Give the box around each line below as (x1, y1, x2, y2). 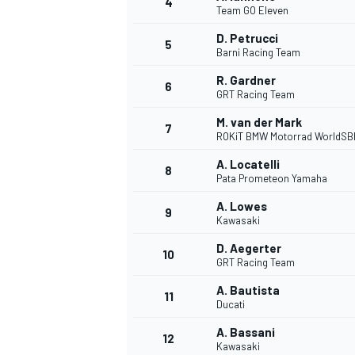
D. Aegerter (216, 241, 281, 256)
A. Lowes (216, 199, 267, 214)
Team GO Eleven (216, 4, 288, 17)
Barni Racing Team (216, 46, 300, 59)
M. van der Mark (216, 115, 302, 130)
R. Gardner (216, 73, 276, 88)
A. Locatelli (216, 157, 280, 172)
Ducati (216, 298, 245, 311)
